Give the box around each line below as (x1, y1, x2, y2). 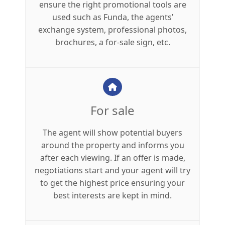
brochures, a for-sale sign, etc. (55, 37, 170, 48)
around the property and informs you (41, 140, 184, 151)
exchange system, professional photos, (38, 24, 187, 35)
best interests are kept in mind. (53, 190, 172, 201)
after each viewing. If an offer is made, (40, 152, 185, 163)
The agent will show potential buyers (43, 127, 182, 138)
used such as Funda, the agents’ (52, 12, 173, 23)
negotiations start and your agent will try (35, 165, 190, 176)
